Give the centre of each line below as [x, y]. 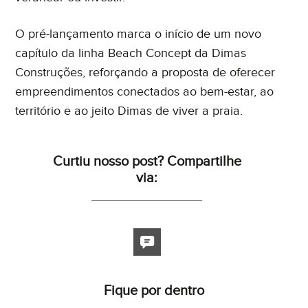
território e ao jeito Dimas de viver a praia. [129, 111]
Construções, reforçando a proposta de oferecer [145, 72]
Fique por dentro [154, 290]
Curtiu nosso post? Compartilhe [147, 162]
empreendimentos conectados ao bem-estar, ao [145, 91]
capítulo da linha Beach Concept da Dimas [131, 53]
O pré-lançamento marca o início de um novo [139, 34]
